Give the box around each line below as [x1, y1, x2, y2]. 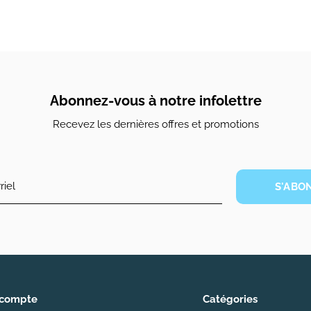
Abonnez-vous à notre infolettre [49, 92, 262, 109]
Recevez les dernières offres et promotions [52, 117, 259, 131]
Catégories [203, 292, 258, 305]
